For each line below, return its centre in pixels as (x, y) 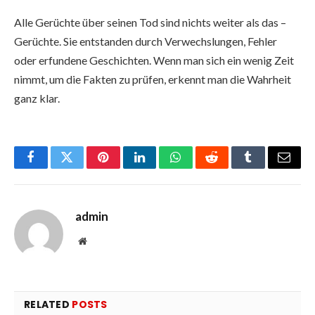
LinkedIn (161, 168)
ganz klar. (37, 98)
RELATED (48, 304)
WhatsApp (202, 168)
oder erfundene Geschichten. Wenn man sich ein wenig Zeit (154, 60)
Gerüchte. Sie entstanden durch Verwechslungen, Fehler (146, 41)
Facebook (54, 168)
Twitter (84, 168)
